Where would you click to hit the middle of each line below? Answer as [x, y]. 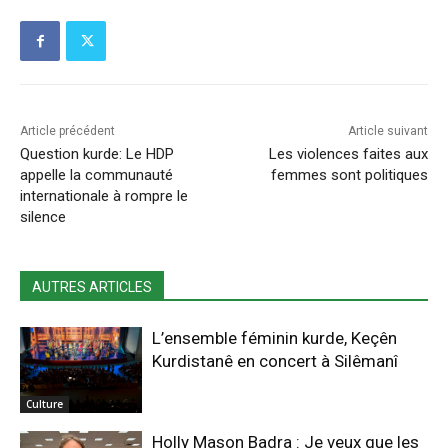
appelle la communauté [96, 175]
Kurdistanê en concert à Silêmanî [275, 361]
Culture [44, 404]
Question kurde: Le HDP [97, 154]
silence [43, 217]
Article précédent [67, 131]
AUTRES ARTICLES [92, 287]
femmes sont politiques [349, 175]
